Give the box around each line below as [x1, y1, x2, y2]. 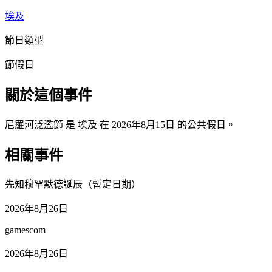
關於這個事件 [5, 87, 92, 103]
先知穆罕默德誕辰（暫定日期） [5, 179, 141, 190]
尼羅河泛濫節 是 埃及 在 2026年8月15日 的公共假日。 [5, 119, 236, 130]
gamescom [5, 225, 46, 236]
